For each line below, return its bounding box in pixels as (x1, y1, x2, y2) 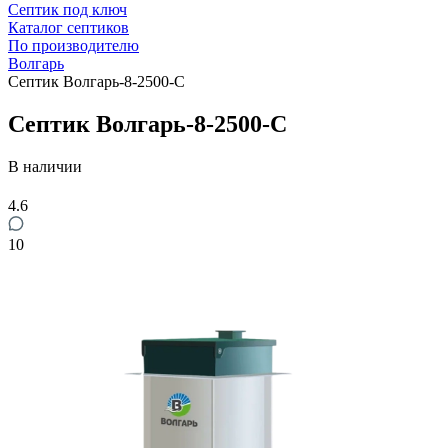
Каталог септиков (8, 19, 129, 36)
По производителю (8, 37, 139, 54)
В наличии (8, 157, 82, 175)
